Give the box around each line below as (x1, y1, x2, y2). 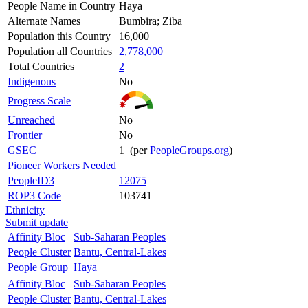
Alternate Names (8, 14, 80, 27)
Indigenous (8, 75, 56, 87)
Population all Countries (8, 45, 112, 57)
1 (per (119, 144, 150, 156)
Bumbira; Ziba (119, 14, 182, 27)
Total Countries (8, 60, 74, 72)
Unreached (8, 113, 55, 126)
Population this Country (8, 30, 111, 42)
